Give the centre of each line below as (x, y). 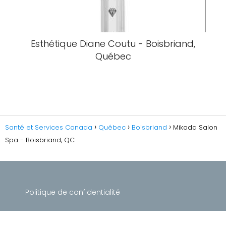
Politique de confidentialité (73, 192)
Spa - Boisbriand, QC (40, 140)
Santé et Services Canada (49, 127)
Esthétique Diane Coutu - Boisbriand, (113, 44)
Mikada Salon (195, 127)
